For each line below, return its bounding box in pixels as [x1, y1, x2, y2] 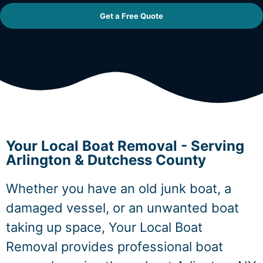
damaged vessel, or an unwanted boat [6, 200, 239, 215]
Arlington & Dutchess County [6, 151, 206, 168]
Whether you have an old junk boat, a [6, 181, 231, 196]
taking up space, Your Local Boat [6, 220, 203, 235]
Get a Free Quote [100, 11, 163, 21]
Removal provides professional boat [6, 239, 223, 254]
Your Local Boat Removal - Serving [6, 137, 244, 154]
